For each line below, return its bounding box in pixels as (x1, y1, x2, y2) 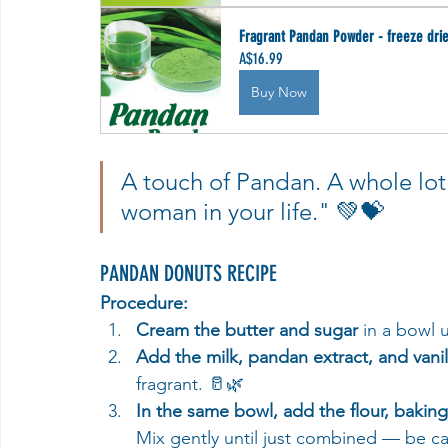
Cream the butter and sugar (136, 319, 358, 341)
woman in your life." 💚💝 (121, 197, 384, 226)
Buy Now (251, 83, 307, 101)
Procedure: (100, 292, 188, 314)
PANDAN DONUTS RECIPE (100, 260, 277, 287)
